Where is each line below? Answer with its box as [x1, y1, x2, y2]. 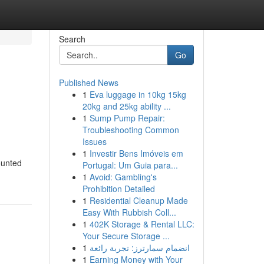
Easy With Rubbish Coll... [82, 206, 176, 218]
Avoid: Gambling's [89, 171, 157, 183]
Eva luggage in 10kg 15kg [89, 88, 186, 100]
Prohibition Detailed [82, 183, 155, 194]
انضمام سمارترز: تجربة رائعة [89, 242, 190, 253]
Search [58, 33, 85, 45]
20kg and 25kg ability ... [82, 100, 171, 112]
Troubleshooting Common [82, 124, 179, 136]
